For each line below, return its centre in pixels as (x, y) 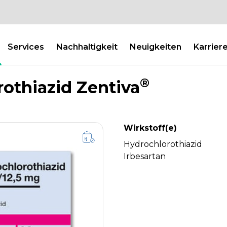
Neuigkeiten (156, 47)
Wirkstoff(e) (150, 128)
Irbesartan (145, 156)
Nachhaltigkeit (87, 47)
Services (26, 47)
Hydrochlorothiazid (163, 144)
